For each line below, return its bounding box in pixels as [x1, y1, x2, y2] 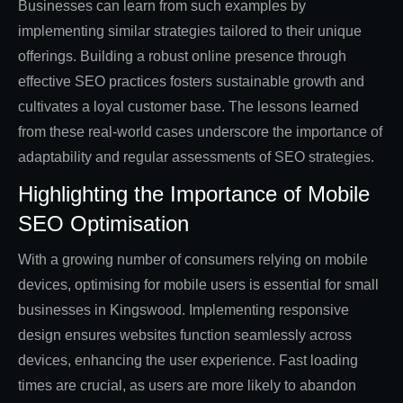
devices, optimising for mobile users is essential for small [18, 277, 379, 293]
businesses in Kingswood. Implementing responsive [18, 302, 349, 318]
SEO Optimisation [18, 211, 189, 237]
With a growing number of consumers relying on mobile [18, 252, 368, 268]
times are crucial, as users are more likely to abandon [18, 378, 356, 394]
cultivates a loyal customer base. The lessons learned [18, 99, 359, 115]
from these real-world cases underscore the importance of [18, 124, 382, 140]
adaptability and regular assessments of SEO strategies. [18, 149, 374, 166]
